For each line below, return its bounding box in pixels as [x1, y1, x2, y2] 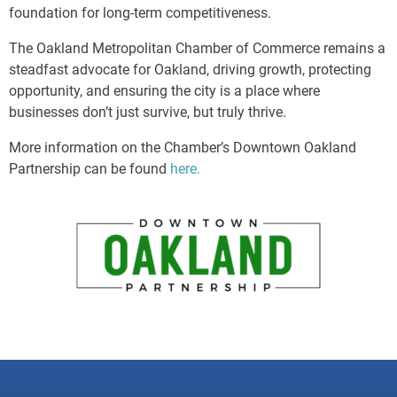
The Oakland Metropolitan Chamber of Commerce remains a [9, 40, 385, 58]
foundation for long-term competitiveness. [9, 4, 271, 22]
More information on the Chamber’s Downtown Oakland [9, 139, 356, 157]
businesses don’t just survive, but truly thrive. [9, 104, 286, 121]
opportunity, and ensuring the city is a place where [9, 82, 320, 100]
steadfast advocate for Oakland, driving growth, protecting [9, 61, 371, 79]
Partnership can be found [9, 160, 170, 178]
